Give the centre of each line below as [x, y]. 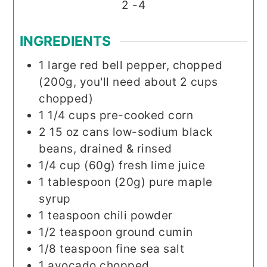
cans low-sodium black [148, 132]
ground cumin [154, 232]
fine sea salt [150, 249]
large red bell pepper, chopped [135, 65]
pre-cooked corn [146, 115]
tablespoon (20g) [97, 182]
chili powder [138, 215]
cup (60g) [88, 165]
